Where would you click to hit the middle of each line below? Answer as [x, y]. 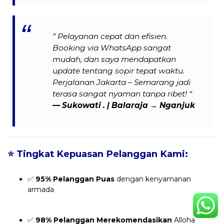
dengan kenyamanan [153, 179]
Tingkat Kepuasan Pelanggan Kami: [102, 154]
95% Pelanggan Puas [75, 179]
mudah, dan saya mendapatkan [114, 59]
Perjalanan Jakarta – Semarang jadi [122, 82]
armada [41, 190]
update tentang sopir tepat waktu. [119, 71]
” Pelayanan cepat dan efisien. [110, 36]
